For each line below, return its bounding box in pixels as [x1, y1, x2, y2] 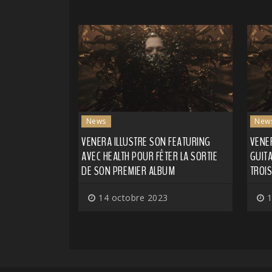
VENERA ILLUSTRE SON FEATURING [81, 133, 211, 150]
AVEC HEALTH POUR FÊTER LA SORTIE [81, 148, 217, 165]
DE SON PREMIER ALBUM [81, 162, 175, 179]
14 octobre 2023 [95, 191, 168, 203]
